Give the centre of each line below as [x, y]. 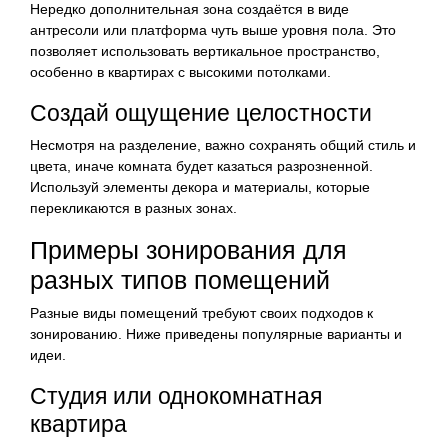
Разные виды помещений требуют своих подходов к [201, 312]
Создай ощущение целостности [201, 112]
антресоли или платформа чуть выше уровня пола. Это [213, 29]
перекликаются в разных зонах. [133, 207]
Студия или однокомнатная [176, 395]
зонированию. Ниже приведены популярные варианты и [216, 333]
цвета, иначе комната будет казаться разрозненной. [201, 165]
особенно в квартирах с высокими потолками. [180, 71]
